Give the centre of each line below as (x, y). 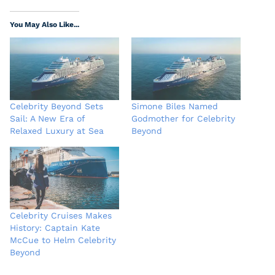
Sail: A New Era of (47, 118)
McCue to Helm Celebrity (63, 240)
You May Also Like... (45, 25)
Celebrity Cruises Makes (61, 215)
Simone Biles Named (175, 106)
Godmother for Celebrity (183, 118)
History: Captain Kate (55, 227)
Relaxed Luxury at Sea (57, 130)
